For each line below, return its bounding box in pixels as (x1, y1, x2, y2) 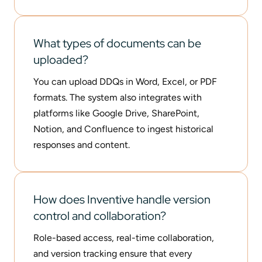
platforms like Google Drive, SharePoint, (33, 107, 199, 119)
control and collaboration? (33, 208, 166, 223)
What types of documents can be (33, 35, 201, 51)
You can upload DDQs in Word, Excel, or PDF (33, 75, 217, 87)
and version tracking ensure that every (33, 247, 192, 259)
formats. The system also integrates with (33, 91, 202, 103)
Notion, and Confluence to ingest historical (33, 123, 213, 135)
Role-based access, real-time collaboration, (33, 232, 214, 243)
